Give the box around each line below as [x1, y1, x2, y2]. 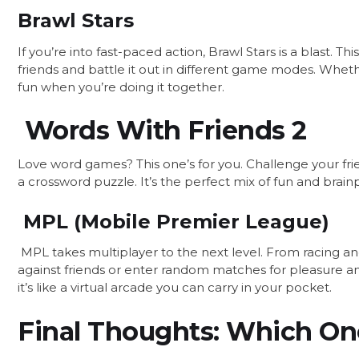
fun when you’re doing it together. [18, 79, 224, 95]
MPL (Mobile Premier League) [18, 209, 329, 233]
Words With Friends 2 [18, 115, 307, 147]
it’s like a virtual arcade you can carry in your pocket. [18, 280, 332, 296]
